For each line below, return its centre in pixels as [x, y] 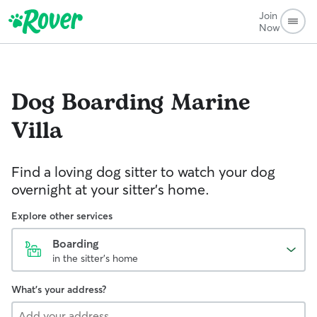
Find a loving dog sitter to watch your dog [143, 172]
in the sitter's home [95, 258]
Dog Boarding [87, 103]
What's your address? [59, 289]
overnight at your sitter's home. [110, 189]
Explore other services [62, 216]
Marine [210, 103]
